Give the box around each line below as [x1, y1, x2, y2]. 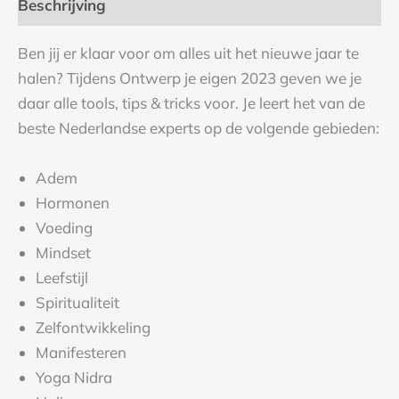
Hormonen [36, 192, 110, 212]
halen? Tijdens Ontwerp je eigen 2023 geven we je [18, 69, 362, 88]
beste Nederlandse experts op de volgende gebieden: [18, 118, 379, 138]
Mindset [36, 242, 91, 262]
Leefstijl [36, 267, 88, 287]
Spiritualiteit [36, 292, 119, 312]
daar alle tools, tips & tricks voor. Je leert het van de [18, 94, 365, 113]
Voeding [36, 217, 93, 237]
